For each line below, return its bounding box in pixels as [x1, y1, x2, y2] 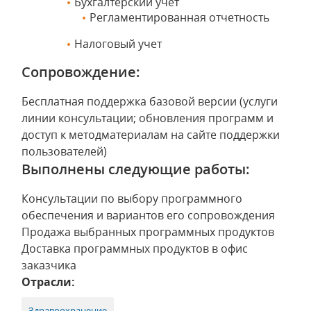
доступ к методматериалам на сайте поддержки [22, 127, 280, 142]
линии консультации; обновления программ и [22, 110, 274, 126]
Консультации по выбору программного [22, 191, 242, 206]
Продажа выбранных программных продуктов [22, 224, 274, 239]
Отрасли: [22, 274, 75, 289]
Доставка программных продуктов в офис [22, 241, 248, 256]
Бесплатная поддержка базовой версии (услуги [22, 94, 278, 109]
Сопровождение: [22, 62, 140, 81]
